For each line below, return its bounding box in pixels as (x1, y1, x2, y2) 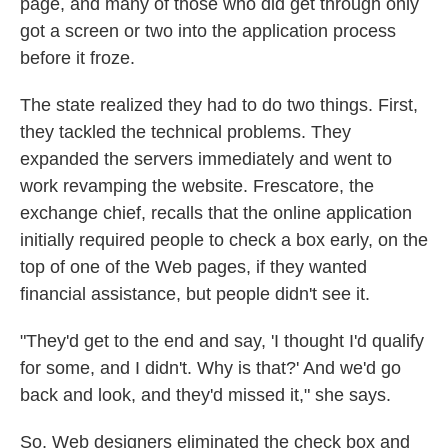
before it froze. (20, 48, 135, 68)
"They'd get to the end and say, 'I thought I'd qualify (20, 331, 424, 351)
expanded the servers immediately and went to (20, 149, 392, 169)
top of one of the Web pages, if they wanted (20, 257, 367, 277)
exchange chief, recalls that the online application (20, 203, 412, 223)
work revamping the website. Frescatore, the (20, 176, 374, 196)
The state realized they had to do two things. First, (20, 95, 418, 115)
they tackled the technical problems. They (20, 122, 351, 142)
